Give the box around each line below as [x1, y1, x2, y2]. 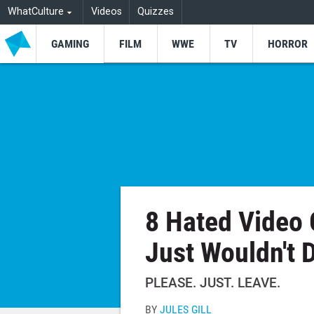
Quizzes [137, 6, 175, 18]
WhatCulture [7, 6, 64, 18]
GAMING [50, 36, 89, 50]
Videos [90, 6, 122, 18]
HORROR [267, 36, 308, 50]
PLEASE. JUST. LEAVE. [145, 275, 281, 292]
